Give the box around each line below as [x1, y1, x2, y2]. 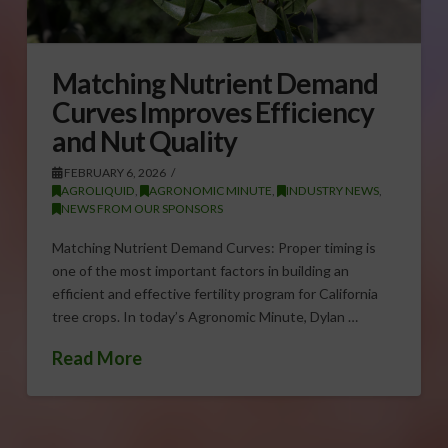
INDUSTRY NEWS [285, 183, 379, 199]
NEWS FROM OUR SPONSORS [60, 201, 223, 217]
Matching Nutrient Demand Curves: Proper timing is [51, 238, 376, 256]
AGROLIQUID [60, 183, 135, 199]
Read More [51, 347, 142, 370]
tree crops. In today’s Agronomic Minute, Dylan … [51, 307, 358, 325]
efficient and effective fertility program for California [51, 284, 378, 302]
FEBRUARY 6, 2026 [61, 165, 166, 181]
